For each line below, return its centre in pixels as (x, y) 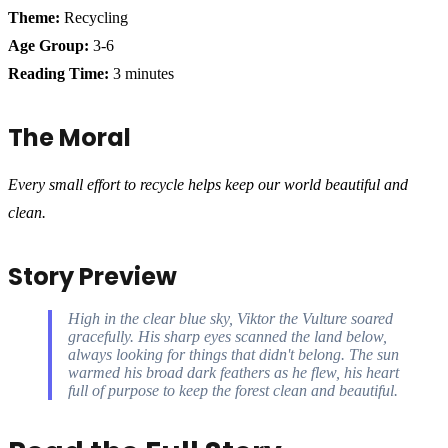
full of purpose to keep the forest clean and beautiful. (233, 390)
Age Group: (48, 45)
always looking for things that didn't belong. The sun (233, 354)
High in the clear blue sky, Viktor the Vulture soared (230, 318)
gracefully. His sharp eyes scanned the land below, (227, 336)
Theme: (34, 17)
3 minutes (141, 73)
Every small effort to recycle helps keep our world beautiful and (208, 184)
